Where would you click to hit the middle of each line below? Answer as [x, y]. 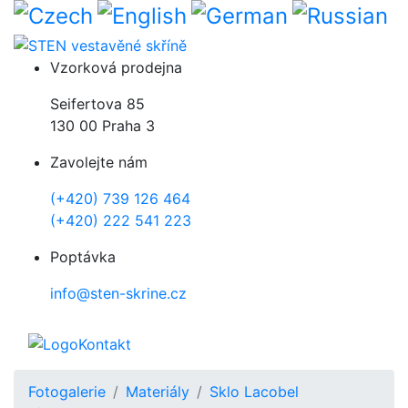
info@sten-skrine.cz [118, 293]
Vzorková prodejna [116, 67]
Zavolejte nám [99, 162]
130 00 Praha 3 [102, 125]
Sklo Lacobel [254, 391]
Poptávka [83, 256]
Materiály [158, 391]
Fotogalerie [67, 391]
